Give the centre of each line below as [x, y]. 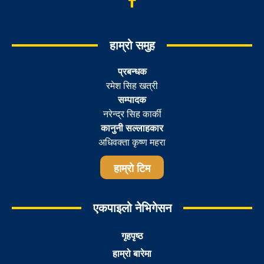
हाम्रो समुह [132, 45]
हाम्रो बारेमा [132, 253]
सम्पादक [132, 100]
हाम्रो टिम [132, 168]
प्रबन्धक [132, 71]
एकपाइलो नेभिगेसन [132, 208]
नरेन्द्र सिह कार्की [132, 114]
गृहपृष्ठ [132, 236]
